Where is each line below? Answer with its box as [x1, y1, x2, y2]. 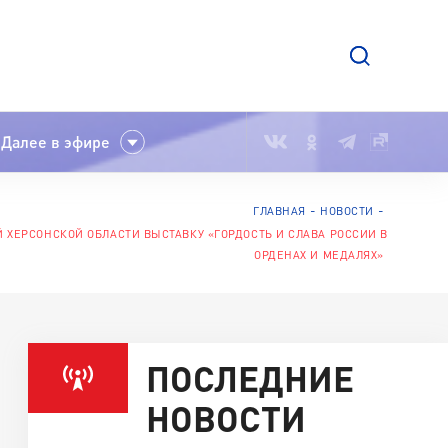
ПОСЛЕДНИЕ [146, 356, 354, 399]
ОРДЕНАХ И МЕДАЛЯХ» [254, 248, 384, 261]
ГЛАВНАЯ [253, 204, 306, 217]
